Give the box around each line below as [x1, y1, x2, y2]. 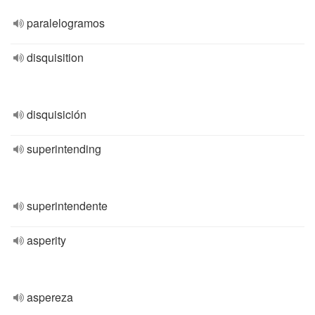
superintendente [27, 198, 108, 214]
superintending [27, 141, 101, 157]
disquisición [27, 106, 86, 122]
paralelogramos [27, 15, 105, 31]
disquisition [27, 49, 84, 65]
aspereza [27, 289, 73, 305]
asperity [27, 232, 66, 248]
